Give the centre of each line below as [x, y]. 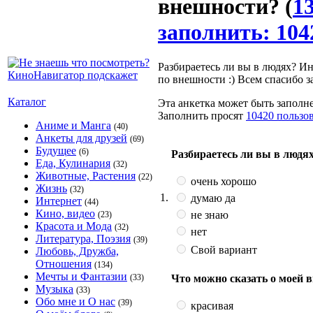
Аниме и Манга [73, 125]
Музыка [54, 289]
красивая [211, 305]
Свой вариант [223, 249]
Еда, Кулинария [73, 163]
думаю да [212, 198]
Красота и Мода [74, 226]
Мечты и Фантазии [81, 276]
